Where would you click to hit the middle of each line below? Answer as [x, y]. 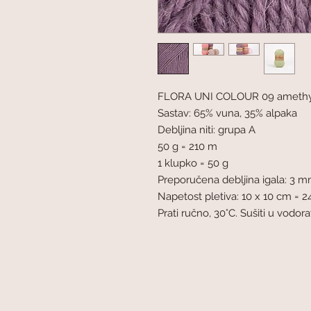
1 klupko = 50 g [193, 163]
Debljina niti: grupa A [207, 129]
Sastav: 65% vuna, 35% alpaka [227, 113]
